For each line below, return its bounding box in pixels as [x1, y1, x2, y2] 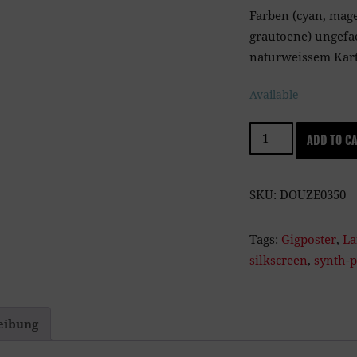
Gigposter [281, 230, 336, 247]
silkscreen [249, 251, 308, 268]
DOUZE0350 [280, 186, 346, 202]
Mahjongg [249, 123, 306, 139]
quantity [249, 143, 296, 160]
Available [249, 87, 299, 103]
